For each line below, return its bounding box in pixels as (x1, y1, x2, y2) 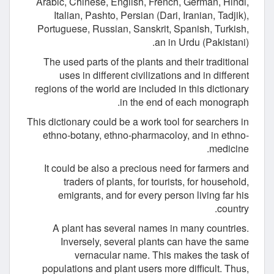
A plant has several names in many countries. (53, 221, 249, 235)
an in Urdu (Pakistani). (155, 35, 249, 50)
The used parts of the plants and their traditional (43, 54, 249, 69)
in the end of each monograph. (120, 95, 249, 109)
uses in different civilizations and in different (59, 68, 249, 83)
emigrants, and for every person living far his (58, 188, 249, 202)
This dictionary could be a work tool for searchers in (27, 114, 249, 129)
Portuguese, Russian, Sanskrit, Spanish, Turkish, (37, 21, 249, 36)
